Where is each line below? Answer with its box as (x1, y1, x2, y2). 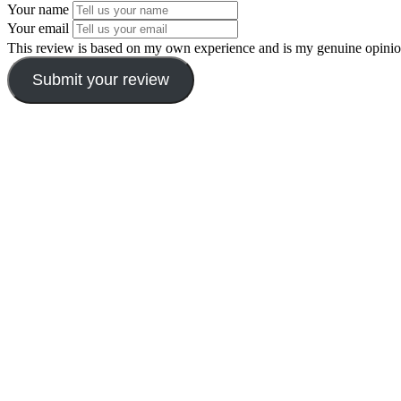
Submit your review (31, 71, 169, 90)
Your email (7, 21, 69, 37)
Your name (7, 2, 69, 18)
